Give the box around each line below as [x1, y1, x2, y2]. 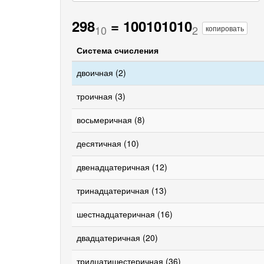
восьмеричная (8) [77, 114, 145, 126]
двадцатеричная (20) [77, 232, 158, 243]
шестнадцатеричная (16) [77, 208, 173, 220]
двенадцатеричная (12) [77, 161, 167, 173]
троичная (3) [77, 90, 126, 102]
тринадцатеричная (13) [77, 184, 167, 196]
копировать [206, 22, 244, 33]
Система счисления [77, 44, 159, 56]
